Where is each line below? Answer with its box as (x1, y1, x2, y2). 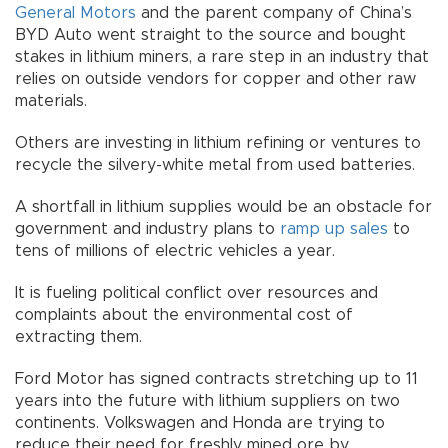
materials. (15, 93, 87, 109)
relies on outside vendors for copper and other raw (15, 71, 416, 87)
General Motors (15, 5, 136, 21)
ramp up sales (280, 221, 388, 237)
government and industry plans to (15, 221, 280, 237)
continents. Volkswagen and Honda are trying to (15, 415, 385, 431)
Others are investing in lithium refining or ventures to (15, 135, 421, 151)
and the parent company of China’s (136, 5, 412, 21)
